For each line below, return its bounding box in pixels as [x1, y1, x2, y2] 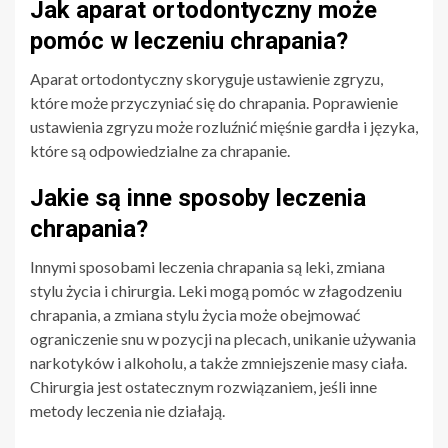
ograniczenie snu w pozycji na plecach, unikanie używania [30, 328, 416, 348]
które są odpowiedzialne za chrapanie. [30, 140, 290, 160]
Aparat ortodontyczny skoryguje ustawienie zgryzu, [30, 68, 383, 88]
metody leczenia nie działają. [30, 400, 225, 420]
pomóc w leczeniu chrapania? [30, 26, 348, 55]
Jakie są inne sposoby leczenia [30, 183, 366, 212]
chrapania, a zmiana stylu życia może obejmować [30, 304, 360, 324]
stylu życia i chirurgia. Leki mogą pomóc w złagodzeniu [30, 280, 402, 300]
